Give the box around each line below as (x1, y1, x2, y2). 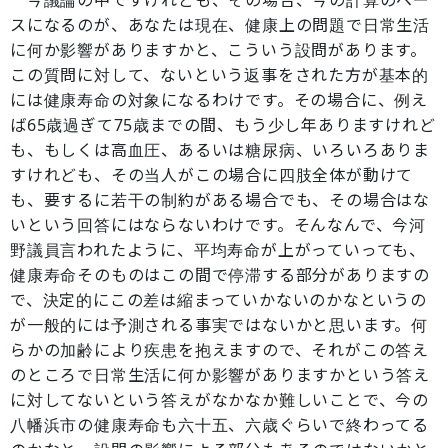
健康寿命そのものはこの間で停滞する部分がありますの (10, 264, 430, 286)
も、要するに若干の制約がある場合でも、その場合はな (10, 189, 431, 211)
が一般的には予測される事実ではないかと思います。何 (10, 314, 428, 336)
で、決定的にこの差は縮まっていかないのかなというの (10, 289, 428, 311)
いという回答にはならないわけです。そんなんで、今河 (10, 214, 426, 236)
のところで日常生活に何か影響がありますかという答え (10, 364, 430, 386)
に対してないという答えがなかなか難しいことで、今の (10, 389, 429, 411)
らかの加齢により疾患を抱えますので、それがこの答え (10, 339, 429, 361)
